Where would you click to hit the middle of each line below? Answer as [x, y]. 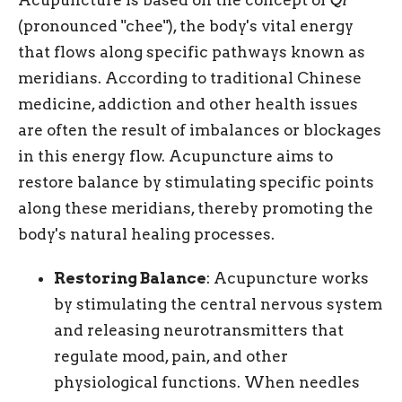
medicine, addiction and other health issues [188, 104]
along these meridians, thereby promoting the [196, 208]
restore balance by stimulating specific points [196, 182]
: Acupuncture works [288, 278]
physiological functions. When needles [207, 382]
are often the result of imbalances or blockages [200, 130]
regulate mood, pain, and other [171, 356]
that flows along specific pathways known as [192, 52]
